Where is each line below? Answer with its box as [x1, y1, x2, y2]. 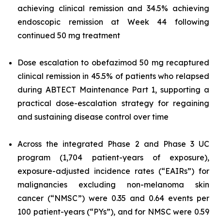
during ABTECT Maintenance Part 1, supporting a [17, 85, 209, 94]
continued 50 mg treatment [17, 31, 120, 40]
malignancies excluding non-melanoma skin [17, 180, 209, 189]
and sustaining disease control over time [17, 112, 169, 122]
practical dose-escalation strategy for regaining [17, 98, 209, 108]
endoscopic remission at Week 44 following [17, 17, 209, 27]
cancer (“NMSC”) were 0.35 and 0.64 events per [17, 193, 209, 203]
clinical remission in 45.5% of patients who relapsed [17, 71, 209, 81]
